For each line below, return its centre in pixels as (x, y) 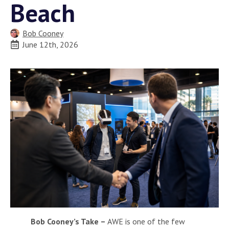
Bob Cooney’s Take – (68, 221)
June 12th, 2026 (50, 44)
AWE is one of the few (145, 221)
